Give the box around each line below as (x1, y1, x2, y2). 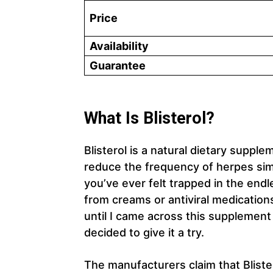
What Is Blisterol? (84, 108, 214, 128)
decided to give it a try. (84, 225, 204, 239)
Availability (90, 39, 149, 52)
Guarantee (90, 58, 146, 72)
